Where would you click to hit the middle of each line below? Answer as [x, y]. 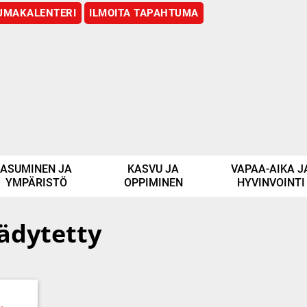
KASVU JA [153, 169]
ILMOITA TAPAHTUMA [144, 13]
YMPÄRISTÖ [36, 182]
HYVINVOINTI [271, 182]
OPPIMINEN [153, 182]
